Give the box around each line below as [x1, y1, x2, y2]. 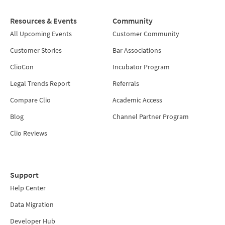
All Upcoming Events [10, 29, 72, 39]
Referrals [113, 79, 139, 88]
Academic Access [113, 95, 162, 105]
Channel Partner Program [113, 112, 189, 122]
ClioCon [10, 62, 34, 72]
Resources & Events [10, 16, 77, 26]
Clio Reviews [10, 129, 47, 138]
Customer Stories [10, 46, 62, 55]
